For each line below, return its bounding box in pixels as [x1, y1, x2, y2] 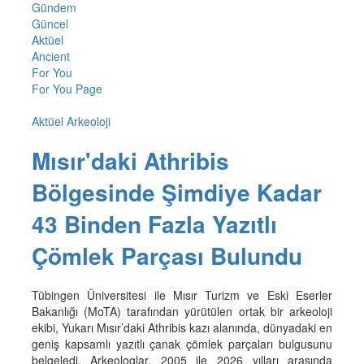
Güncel [31, 15, 68, 32]
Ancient [31, 48, 70, 65]
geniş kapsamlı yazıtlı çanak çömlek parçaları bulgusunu [31, 335, 333, 352]
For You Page [31, 80, 102, 97]
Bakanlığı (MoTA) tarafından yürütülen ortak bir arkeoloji [31, 302, 333, 319]
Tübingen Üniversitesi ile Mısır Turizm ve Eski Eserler [31, 286, 333, 303]
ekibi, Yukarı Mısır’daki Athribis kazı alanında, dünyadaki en [31, 318, 333, 336]
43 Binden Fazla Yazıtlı [31, 206, 277, 240]
